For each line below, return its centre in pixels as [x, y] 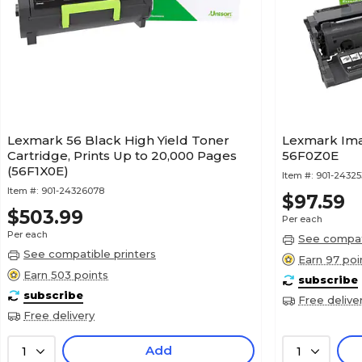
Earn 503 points [66, 274]
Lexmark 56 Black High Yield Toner [118, 141]
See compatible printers [90, 254]
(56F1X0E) [38, 171]
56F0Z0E [310, 156]
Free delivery [59, 316]
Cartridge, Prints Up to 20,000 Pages [122, 156]
